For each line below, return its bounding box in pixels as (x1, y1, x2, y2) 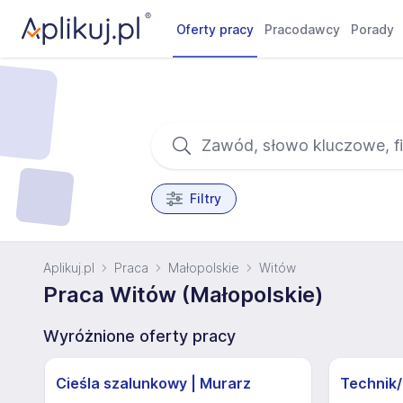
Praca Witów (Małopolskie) (43, 282, 323, 308)
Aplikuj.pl (43, 260, 94, 275)
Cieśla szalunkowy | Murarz (56, 374, 251, 392)
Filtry (189, 191, 221, 206)
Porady (351, 22, 395, 37)
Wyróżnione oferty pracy (43, 327, 236, 345)
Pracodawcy (264, 22, 341, 37)
